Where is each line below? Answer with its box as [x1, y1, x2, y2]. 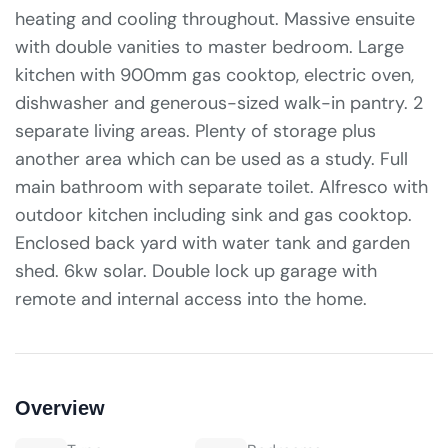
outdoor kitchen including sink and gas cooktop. [15, 203, 412, 227]
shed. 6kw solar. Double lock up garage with [15, 259, 377, 283]
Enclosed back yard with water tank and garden [15, 231, 410, 255]
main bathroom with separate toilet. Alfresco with [15, 175, 428, 199]
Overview [15, 397, 105, 419]
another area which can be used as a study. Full [15, 147, 408, 171]
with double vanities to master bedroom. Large [15, 35, 404, 59]
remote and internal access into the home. [15, 287, 367, 311]
